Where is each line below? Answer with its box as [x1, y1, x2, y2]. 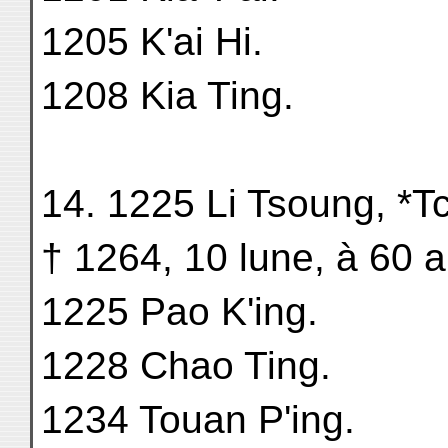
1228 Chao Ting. [41, 344, 331, 387]
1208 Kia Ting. [41, 74, 294, 117]
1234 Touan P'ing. [41, 398, 355, 441]
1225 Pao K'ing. [41, 290, 318, 333]
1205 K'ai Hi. [41, 20, 263, 63]
